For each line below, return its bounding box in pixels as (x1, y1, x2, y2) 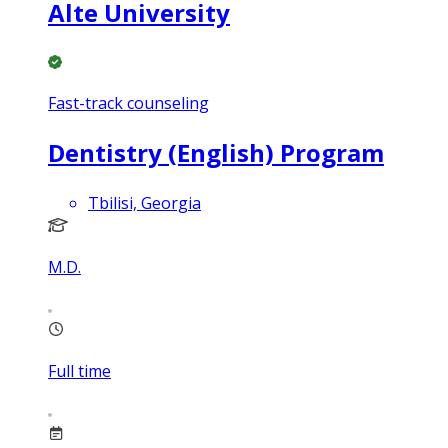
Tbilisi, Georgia (88, 191, 201, 214)
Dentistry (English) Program (48, 136, 384, 170)
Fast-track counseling (48, 92, 209, 115)
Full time (48, 359, 111, 382)
